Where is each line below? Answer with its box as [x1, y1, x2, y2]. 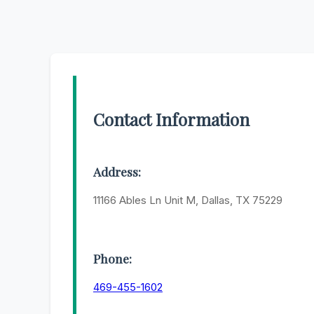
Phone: [93, 250, 132, 266]
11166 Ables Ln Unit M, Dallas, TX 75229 [93, 193, 282, 207]
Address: [93, 163, 141, 180]
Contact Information [93, 108, 250, 131]
